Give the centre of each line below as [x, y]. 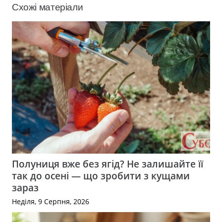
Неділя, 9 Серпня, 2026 [51, 202]
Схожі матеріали [48, 7]
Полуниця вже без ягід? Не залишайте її [108, 164]
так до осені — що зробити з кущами [101, 176]
